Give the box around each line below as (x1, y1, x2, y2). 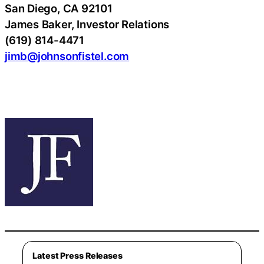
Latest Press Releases (32, 250, 123, 261)
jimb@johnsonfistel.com (5, 49, 130, 62)
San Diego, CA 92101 (5, 1, 113, 15)
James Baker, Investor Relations (5, 17, 170, 31)
